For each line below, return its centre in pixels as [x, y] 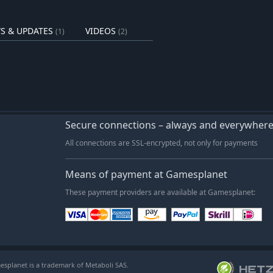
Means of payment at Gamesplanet [146, 174]
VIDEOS [101, 30]
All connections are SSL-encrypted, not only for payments [161, 143]
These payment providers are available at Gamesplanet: [160, 192]
